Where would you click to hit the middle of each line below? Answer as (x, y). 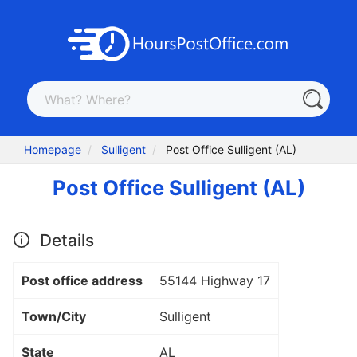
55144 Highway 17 (215, 280)
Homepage (53, 150)
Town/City (54, 316)
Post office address (82, 280)
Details (65, 240)
